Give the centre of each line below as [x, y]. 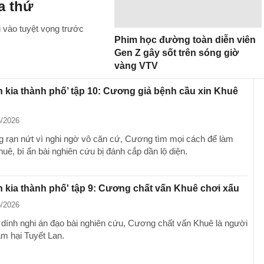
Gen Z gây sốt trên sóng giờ [176, 53]
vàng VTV [136, 66]
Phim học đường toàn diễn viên [185, 40]
